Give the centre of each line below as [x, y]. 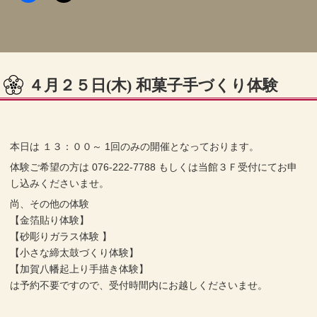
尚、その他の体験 [55, 203]
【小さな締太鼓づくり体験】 [75, 252]
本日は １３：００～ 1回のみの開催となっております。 [135, 147]
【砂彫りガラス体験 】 [61, 236]
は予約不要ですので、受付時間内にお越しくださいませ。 [139, 285]
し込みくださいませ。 [60, 184]
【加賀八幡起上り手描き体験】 [80, 269]
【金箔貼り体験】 [50, 220]
